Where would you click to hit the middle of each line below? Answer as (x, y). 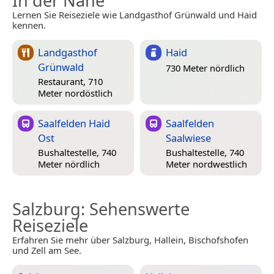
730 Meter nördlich (205, 68)
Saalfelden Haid (74, 124)
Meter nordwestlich (206, 164)
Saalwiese (188, 138)
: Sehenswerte (135, 209)
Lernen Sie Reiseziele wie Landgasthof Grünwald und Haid (135, 15)
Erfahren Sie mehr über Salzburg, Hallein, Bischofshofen (130, 240)
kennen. (29, 25)
